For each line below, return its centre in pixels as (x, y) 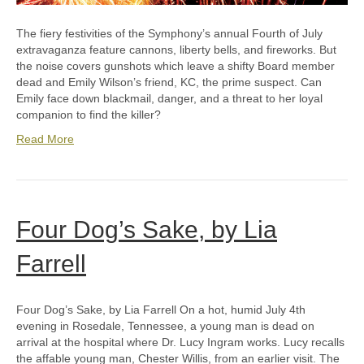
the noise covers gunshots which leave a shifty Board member (175, 66)
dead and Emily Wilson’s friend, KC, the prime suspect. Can (169, 82)
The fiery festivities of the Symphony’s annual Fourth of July (169, 34)
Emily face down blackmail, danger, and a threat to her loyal (169, 99)
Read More (45, 139)
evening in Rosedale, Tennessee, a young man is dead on (165, 326)
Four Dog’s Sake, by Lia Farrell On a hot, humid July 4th (161, 310)
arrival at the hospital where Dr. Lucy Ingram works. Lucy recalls (180, 342)
